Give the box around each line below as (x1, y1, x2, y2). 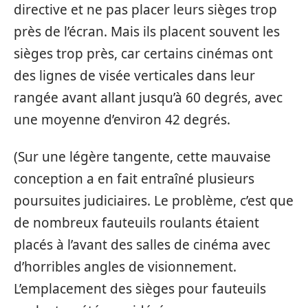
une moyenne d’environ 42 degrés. (14, 110, 230, 129)
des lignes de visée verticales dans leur (14, 66, 255, 85)
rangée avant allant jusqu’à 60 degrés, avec (14, 88, 283, 107)
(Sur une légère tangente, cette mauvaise (14, 148, 271, 166)
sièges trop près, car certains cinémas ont (14, 44, 273, 63)
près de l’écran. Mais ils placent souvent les (14, 22, 280, 41)
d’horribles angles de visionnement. (14, 258, 236, 276)
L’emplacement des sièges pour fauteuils (14, 280, 266, 298)
